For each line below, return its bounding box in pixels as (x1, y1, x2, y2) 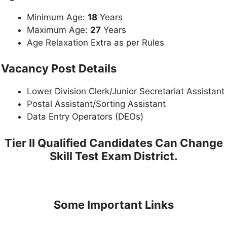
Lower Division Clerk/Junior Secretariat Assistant (27, 86, 224, 97)
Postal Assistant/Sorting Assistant (27, 99, 166, 109)
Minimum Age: (27, 12, 88, 22)
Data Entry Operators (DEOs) (27, 111, 143, 122)
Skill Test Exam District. (49, 149, 178, 163)
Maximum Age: (27, 24, 90, 35)
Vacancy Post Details (1, 62, 117, 75)
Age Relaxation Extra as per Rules (27, 37, 164, 48)
